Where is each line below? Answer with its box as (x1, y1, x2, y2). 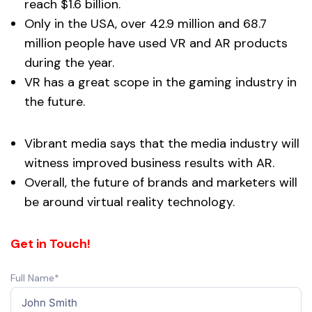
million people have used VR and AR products (24, 34, 288, 52)
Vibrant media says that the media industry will (24, 134, 299, 152)
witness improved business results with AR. (24, 154, 274, 171)
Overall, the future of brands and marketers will (24, 173, 297, 191)
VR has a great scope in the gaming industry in (24, 73, 297, 91)
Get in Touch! (10, 235, 91, 252)
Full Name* (10, 271, 59, 284)
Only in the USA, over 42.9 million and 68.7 (24, 15, 267, 32)
